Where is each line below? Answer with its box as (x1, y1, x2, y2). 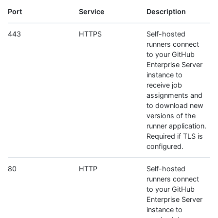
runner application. (146, 121, 206, 130)
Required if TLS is (146, 131, 203, 140)
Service (79, 7, 105, 16)
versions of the (146, 111, 196, 120)
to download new (146, 101, 203, 109)
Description (146, 7, 186, 16)
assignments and (146, 91, 202, 99)
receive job (146, 80, 182, 89)
